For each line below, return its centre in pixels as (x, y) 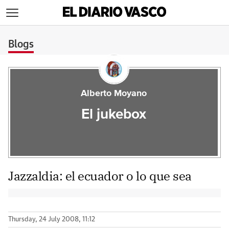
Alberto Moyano (114, 94)
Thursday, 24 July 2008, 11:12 (52, 220)
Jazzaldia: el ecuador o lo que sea (100, 176)
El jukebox (114, 114)
